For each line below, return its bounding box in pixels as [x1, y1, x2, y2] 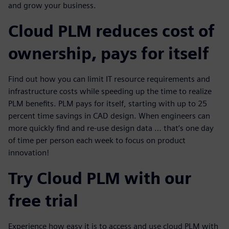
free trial [8, 191, 78, 211]
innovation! [8, 148, 49, 157]
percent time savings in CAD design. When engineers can [8, 111, 210, 121]
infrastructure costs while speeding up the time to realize [8, 86, 212, 96]
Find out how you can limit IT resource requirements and [8, 74, 210, 84]
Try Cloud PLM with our [8, 168, 191, 188]
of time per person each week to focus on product [8, 135, 186, 145]
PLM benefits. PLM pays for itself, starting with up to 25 [8, 99, 207, 108]
